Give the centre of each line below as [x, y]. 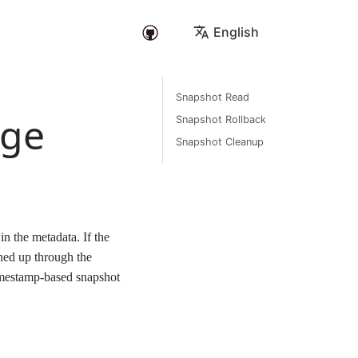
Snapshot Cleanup [220, 142]
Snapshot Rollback [221, 119]
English [236, 32]
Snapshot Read [213, 97]
